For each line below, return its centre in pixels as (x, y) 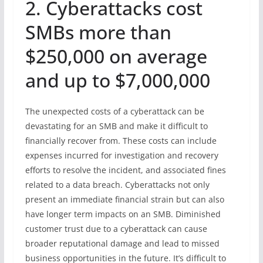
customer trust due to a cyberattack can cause (116, 228)
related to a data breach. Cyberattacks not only (117, 184)
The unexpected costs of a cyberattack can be (114, 111)
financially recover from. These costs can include (121, 140)
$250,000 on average (116, 56)
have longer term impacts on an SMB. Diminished (123, 214)
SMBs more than (98, 32)
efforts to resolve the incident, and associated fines (125, 170)
